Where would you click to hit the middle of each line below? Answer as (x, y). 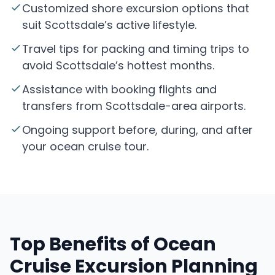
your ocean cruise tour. (85, 147)
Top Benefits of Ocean (113, 245)
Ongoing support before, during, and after (137, 130)
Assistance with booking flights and (119, 90)
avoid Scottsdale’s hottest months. (118, 66)
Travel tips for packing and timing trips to (136, 49)
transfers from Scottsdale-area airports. (134, 106)
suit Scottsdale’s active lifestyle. (109, 25)
